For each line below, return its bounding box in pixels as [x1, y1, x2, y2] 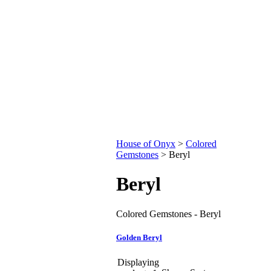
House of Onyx [116, 139, 175, 149]
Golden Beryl [116, 233, 162, 243]
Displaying [117, 256, 159, 267]
